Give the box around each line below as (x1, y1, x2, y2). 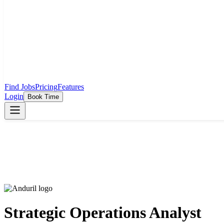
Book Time (27, 93, 59, 100)
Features (57, 82, 84, 91)
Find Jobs (4, 82, 35, 91)
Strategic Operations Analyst (4, 203, 201, 222)
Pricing (35, 82, 57, 91)
